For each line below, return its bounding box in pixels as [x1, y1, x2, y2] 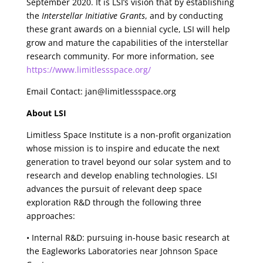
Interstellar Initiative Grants [41, 10, 145, 21]
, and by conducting [144, 10, 223, 21]
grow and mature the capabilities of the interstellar [26, 37, 228, 48]
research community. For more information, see [26, 50, 214, 62]
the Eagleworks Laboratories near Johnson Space [26, 245, 218, 257]
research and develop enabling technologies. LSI [26, 170, 217, 181]
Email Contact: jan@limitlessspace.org [26, 86, 176, 97]
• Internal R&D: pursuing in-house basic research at [26, 232, 230, 243]
